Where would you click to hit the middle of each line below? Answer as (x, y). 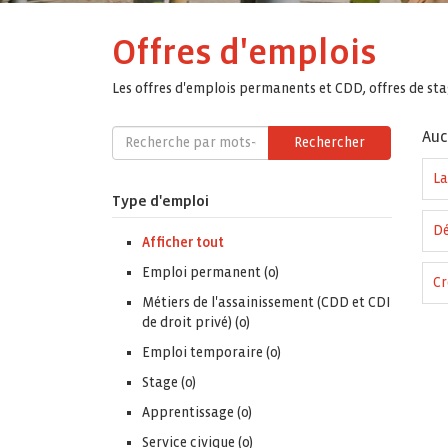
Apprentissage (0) (197, 413)
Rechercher (329, 143)
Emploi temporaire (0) (211, 353)
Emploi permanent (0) (210, 273)
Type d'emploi (160, 201)
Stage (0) (169, 383)
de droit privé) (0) (196, 323)
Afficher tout (183, 243)
